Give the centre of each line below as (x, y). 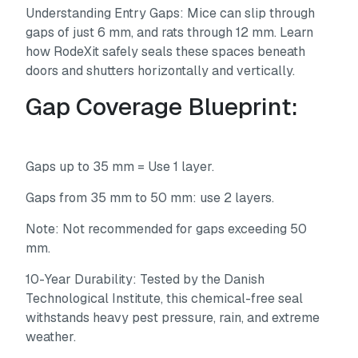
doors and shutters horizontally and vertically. (161, 70)
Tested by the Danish (201, 279)
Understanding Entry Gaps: (105, 13)
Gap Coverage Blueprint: (162, 106)
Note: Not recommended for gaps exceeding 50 (167, 229)
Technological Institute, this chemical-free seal (165, 298)
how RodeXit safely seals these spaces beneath (166, 51)
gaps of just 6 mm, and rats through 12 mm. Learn (170, 32)
